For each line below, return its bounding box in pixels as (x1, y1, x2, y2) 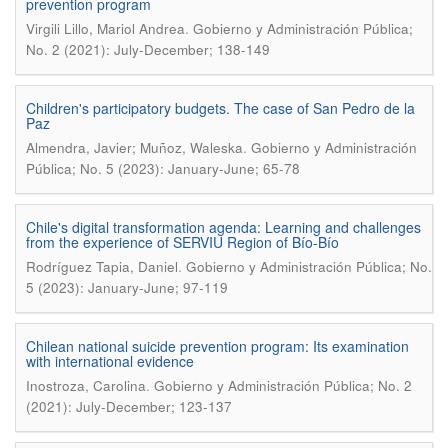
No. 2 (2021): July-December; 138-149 (26, 40, 270, 59)
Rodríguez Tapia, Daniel (26, 257, 178, 276)
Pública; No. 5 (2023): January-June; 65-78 (26, 159, 300, 178)
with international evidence (26, 351, 194, 371)
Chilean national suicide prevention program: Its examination (26, 336, 409, 356)
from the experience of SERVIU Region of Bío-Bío (26, 232, 339, 252)
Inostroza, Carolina (26, 376, 146, 395)
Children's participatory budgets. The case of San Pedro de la (26, 98, 415, 118)
